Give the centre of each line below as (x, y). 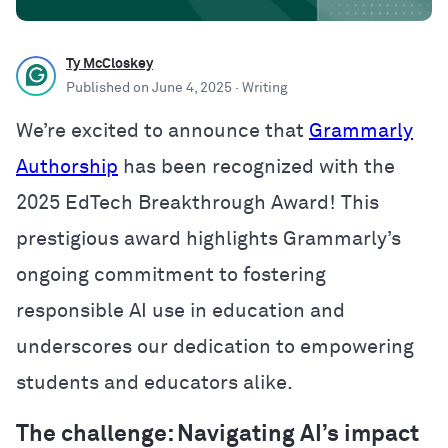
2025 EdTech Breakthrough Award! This (197, 202)
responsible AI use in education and (180, 310)
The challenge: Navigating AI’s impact (217, 434)
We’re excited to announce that (162, 130)
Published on (109, 87)
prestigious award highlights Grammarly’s (208, 238)
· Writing (260, 87)
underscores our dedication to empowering (215, 346)
